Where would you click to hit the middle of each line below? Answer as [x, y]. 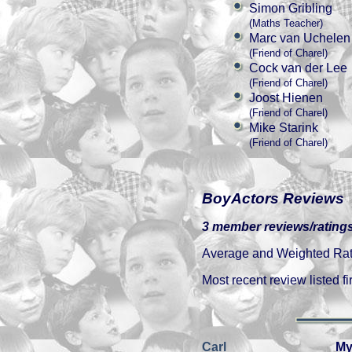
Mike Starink [284, 128]
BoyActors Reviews [273, 198]
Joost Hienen [286, 98]
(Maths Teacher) [286, 23]
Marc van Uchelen [300, 38]
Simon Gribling [291, 8]
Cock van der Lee [298, 68]
